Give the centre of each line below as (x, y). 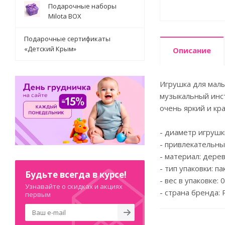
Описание (192, 50)
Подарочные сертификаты (67, 39)
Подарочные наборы (82, 6)
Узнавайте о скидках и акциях (74, 186)
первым (38, 194)
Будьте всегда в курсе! (76, 174)
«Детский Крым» (50, 49)
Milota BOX (65, 16)
